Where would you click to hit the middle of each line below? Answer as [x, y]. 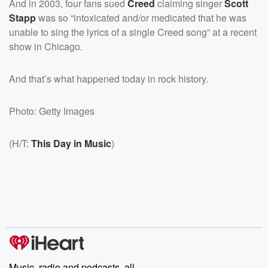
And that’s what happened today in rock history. [109, 78]
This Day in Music [71, 143]
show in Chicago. [46, 46]
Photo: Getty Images [53, 111]
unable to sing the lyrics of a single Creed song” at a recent [133, 32]
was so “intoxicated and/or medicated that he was [141, 17]
